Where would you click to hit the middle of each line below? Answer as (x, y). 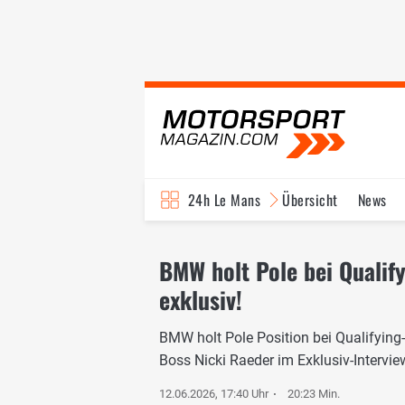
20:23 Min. (314, 393)
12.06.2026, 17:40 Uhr (214, 393)
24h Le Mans (225, 200)
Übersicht (310, 200)
